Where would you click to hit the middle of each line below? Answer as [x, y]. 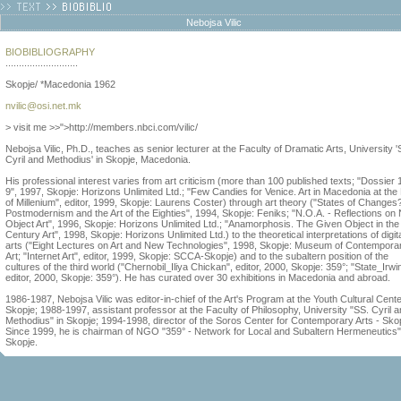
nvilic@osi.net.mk [43, 106]
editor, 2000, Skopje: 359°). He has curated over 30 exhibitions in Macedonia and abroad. [198, 277]
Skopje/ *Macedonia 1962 [60, 84]
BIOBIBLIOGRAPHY [50, 52]
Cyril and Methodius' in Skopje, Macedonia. [98, 159]
